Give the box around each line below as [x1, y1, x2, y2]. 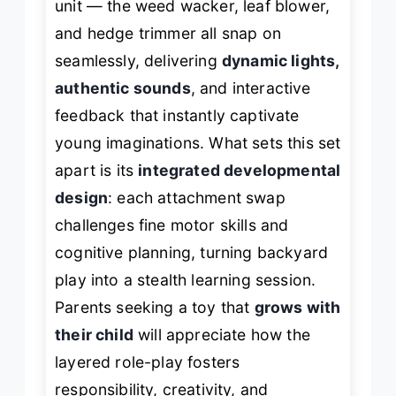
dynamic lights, [221, 51, 339, 71]
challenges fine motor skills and [55, 216, 289, 235]
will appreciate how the [133, 325, 310, 345]
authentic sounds [55, 79, 191, 98]
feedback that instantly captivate [55, 106, 300, 126]
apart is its [55, 161, 139, 180]
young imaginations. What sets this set [55, 133, 341, 153]
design [55, 188, 109, 208]
